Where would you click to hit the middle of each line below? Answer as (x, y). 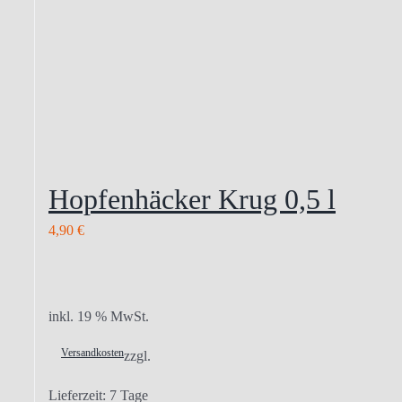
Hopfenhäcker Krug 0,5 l (192, 199)
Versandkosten (92, 353)
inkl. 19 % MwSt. (99, 316)
